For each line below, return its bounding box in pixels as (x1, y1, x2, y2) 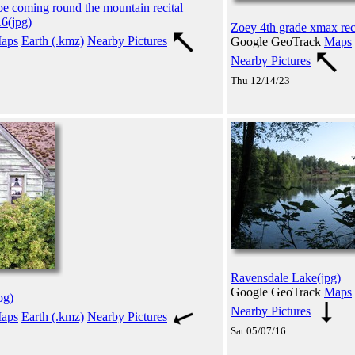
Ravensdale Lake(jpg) (231, 270, 341, 284)
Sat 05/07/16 (231, 324, 286, 337)
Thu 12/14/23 (231, 74, 290, 86)
